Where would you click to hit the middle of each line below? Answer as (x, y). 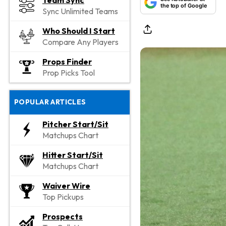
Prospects (63, 216)
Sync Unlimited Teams (80, 11)
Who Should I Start (79, 31)
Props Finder (67, 62)
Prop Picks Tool (69, 73)
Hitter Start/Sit (73, 155)
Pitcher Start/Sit (75, 124)
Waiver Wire (66, 185)
